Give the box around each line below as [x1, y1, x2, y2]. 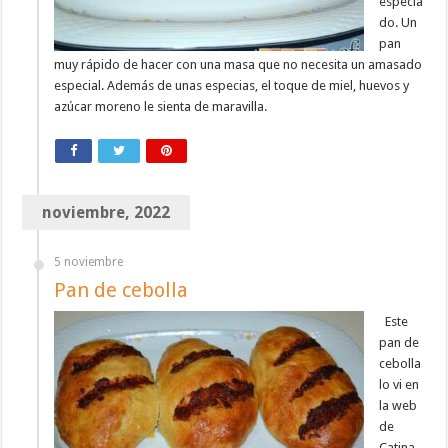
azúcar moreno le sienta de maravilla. [54, 99, 268, 115]
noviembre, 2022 [42, 203, 171, 223]
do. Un [379, 15, 418, 31]
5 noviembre [54, 255, 124, 270]
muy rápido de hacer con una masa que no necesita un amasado [54, 57, 423, 73]
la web [379, 398, 418, 414]
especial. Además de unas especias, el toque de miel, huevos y [54, 78, 410, 94]
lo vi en [379, 377, 420, 393]
